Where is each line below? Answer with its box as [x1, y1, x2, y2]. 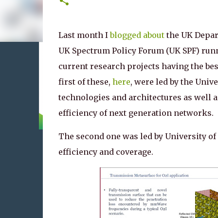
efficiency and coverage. [58, 147, 155, 157]
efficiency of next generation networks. [58, 108, 214, 118]
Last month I [58, 30, 110, 40]
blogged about [109, 30, 164, 40]
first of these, [58, 77, 112, 87]
